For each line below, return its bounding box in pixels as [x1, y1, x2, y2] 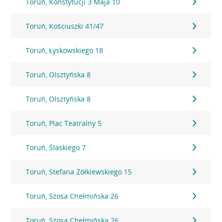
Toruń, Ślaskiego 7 [26, 143, 86, 152]
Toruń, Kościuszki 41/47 [26, 21, 104, 31]
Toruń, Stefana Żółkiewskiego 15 [26, 167, 132, 176]
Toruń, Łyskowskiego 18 [26, 46, 104, 55]
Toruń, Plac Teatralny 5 [26, 118, 102, 128]
